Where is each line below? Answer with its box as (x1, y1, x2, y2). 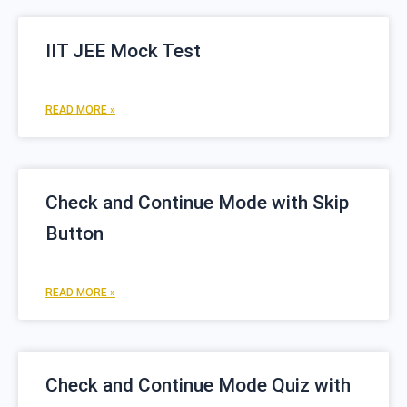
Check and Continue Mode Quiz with (45, 374, 351, 397)
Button (45, 223, 104, 245)
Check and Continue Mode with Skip (45, 192, 349, 214)
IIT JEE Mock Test (45, 40, 201, 63)
